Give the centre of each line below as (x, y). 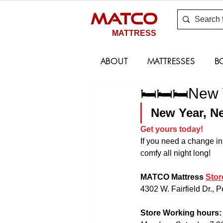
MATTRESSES (171, 61)
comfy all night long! (175, 153)
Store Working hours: (181, 213)
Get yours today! (172, 129)
